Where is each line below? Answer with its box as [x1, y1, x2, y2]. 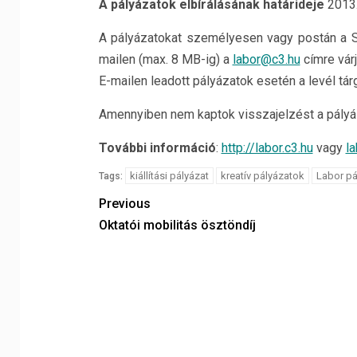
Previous [98, 196, 151, 211]
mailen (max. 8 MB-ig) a [98, 52, 233, 67]
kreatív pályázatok [220, 170, 304, 182]
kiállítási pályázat [129, 170, 209, 182]
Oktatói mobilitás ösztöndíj [98, 218, 256, 233]
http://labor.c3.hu [221, 140, 313, 155]
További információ [98, 140, 216, 155]
